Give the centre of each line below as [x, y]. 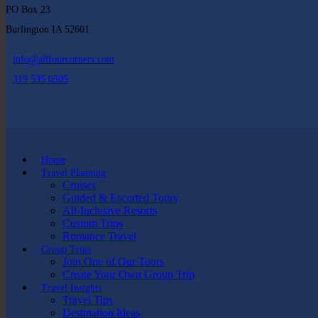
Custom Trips [93, 224]
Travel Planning [73, 173]
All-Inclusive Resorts [110, 211]
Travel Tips [88, 300]
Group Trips [66, 250]
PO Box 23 [28, 10]
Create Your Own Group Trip [128, 275]
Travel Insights [71, 288]
